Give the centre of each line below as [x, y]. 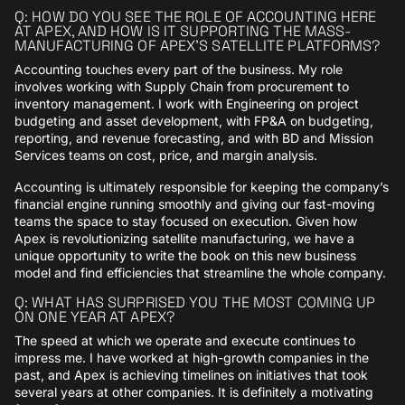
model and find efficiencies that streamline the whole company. [200, 272]
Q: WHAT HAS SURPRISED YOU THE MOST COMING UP [195, 302]
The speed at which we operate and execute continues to [185, 340]
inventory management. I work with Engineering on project [187, 103]
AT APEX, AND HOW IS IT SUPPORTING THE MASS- [184, 31]
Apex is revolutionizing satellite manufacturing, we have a [184, 238]
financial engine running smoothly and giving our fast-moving [195, 203]
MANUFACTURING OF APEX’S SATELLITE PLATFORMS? [198, 45]
